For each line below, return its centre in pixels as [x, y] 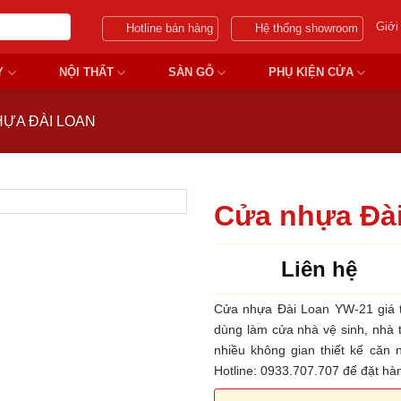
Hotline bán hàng [170, 28]
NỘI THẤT [86, 72]
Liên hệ [319, 269]
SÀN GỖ [191, 72]
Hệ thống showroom [307, 28]
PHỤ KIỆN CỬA [311, 72]
